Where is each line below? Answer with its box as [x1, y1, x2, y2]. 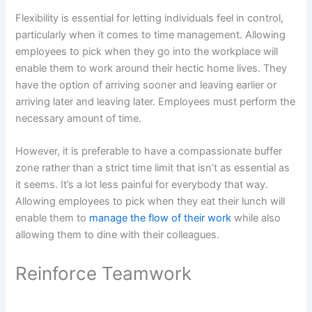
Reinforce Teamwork [15, 263, 192, 285]
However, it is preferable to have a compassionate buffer [15, 145, 283, 158]
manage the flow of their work [89, 212, 232, 225]
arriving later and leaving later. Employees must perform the [15, 95, 296, 108]
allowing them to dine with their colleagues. [15, 228, 220, 242]
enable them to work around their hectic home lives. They [15, 61, 288, 75]
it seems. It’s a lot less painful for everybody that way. [15, 178, 269, 192]
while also [231, 212, 281, 225]
